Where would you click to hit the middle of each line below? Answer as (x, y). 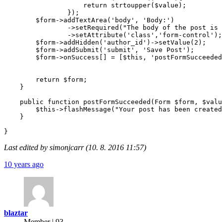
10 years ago (24, 164)
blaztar (16, 213)
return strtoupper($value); (95, 5)
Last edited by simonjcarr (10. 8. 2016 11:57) (75, 147)
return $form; (46, 79)
